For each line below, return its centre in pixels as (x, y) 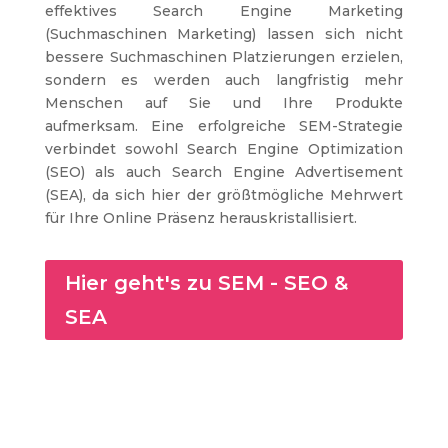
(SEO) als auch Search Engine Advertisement (224, 171)
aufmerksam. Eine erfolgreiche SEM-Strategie (224, 125)
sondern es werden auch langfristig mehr (224, 79)
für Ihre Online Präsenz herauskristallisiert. (202, 217)
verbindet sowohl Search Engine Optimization (224, 148)
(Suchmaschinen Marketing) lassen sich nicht (224, 33)
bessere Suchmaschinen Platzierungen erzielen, (224, 56)
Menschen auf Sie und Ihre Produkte (224, 102)
